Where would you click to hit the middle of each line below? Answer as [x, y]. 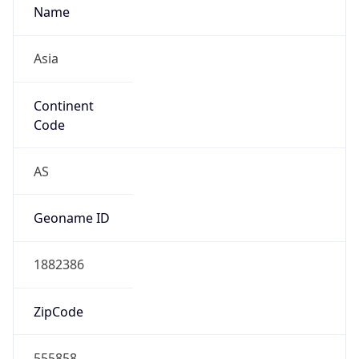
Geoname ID [71, 218]
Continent [63, 105]
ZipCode [58, 311]
